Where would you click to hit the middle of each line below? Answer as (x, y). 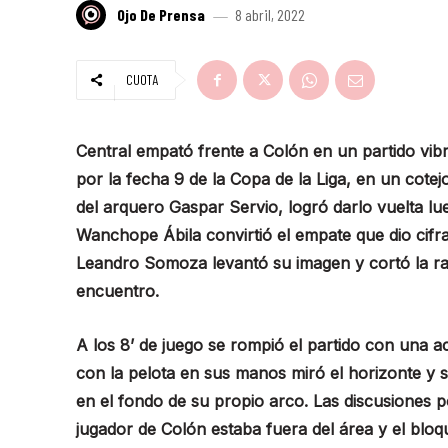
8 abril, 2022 (270, 15)
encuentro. (117, 290)
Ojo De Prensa (161, 14)
